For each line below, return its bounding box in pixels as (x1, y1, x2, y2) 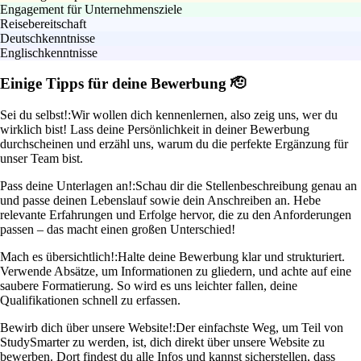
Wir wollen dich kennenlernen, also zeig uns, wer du (71, 108, 338, 122)
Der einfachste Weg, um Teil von (176, 321, 343, 335)
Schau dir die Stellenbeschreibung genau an (135, 179, 357, 193)
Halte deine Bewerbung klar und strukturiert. (118, 250, 345, 264)
